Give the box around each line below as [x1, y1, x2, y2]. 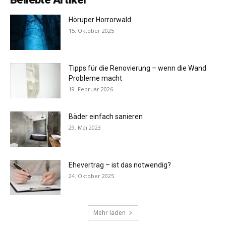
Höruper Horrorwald [69, 16, 131, 24]
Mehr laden [93, 208, 126, 217]
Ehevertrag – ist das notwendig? [69, 161, 171, 169]
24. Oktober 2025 [69, 172, 114, 180]
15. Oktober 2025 [69, 27, 114, 35]
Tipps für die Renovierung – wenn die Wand [69, 64, 206, 73]
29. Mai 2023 [69, 124, 101, 132]
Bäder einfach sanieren [69, 112, 143, 121]
